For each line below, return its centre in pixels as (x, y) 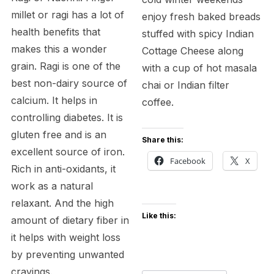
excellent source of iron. (68, 151)
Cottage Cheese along (193, 50)
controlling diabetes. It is (67, 117)
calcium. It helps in (54, 100)
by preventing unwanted (67, 254)
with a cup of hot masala (200, 68)
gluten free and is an (58, 134)
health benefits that (55, 31)
